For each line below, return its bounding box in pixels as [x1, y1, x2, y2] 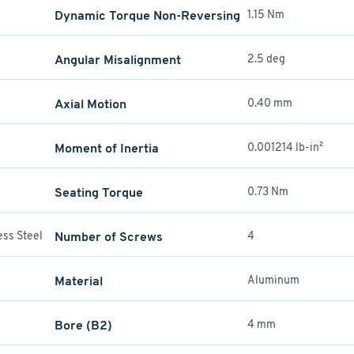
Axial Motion [54, 96, 126, 112]
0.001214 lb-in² [247, 140, 323, 154]
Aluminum [247, 273, 299, 287]
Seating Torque [54, 184, 143, 201]
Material [54, 273, 103, 289]
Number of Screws [54, 228, 163, 245]
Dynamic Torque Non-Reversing [54, 7, 240, 24]
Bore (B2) [54, 317, 112, 333]
